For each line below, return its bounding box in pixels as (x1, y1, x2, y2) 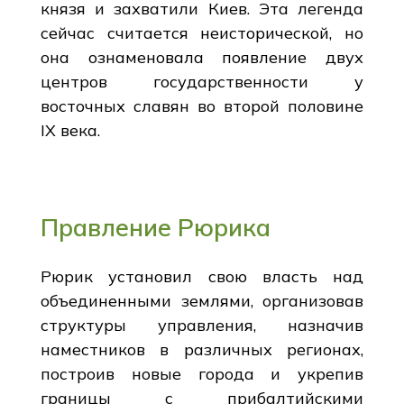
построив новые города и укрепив (40, 363, 364, 384)
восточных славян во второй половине (40, 95, 364, 116)
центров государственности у (40, 70, 364, 92)
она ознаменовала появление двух (40, 46, 364, 68)
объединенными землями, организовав (40, 289, 364, 311)
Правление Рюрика (40, 211, 271, 243)
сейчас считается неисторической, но (40, 22, 364, 43)
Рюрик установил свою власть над (40, 265, 364, 287)
